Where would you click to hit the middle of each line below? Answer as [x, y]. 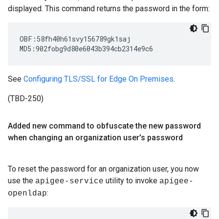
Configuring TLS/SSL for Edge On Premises [99, 79]
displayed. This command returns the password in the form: [109, 9]
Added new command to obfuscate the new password [104, 126]
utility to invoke [131, 181]
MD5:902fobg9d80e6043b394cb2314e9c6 [86, 49]
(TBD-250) [26, 99]
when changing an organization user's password [95, 138]
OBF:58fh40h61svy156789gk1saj [75, 39]
